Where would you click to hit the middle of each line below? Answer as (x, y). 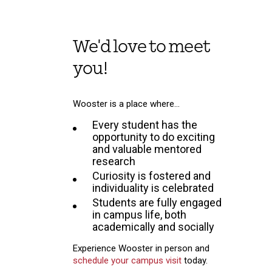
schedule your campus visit (127, 260)
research (114, 161)
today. (195, 260)
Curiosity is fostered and (151, 175)
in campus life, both (139, 214)
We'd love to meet (141, 46)
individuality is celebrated (153, 188)
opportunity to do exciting (154, 137)
